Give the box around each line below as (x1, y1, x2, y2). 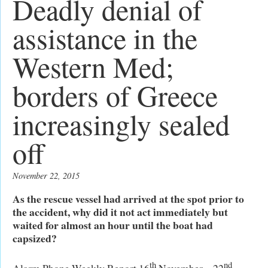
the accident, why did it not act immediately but (13, 203, 228, 220)
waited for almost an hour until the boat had (13, 217, 213, 233)
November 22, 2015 (13, 170, 80, 182)
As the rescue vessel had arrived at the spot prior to (13, 190, 244, 206)
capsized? (13, 230, 57, 246)
